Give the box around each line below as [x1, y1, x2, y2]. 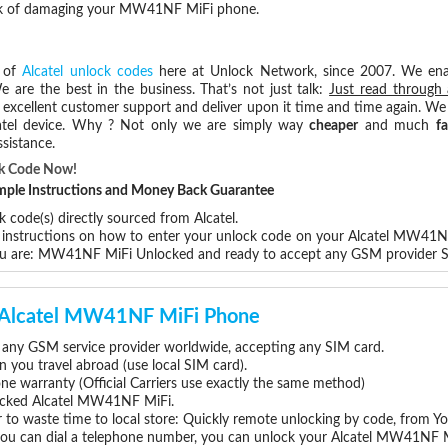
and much [358, 119, 436, 134]
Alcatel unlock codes [22, 65, 153, 80]
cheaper [309, 119, 359, 134]
